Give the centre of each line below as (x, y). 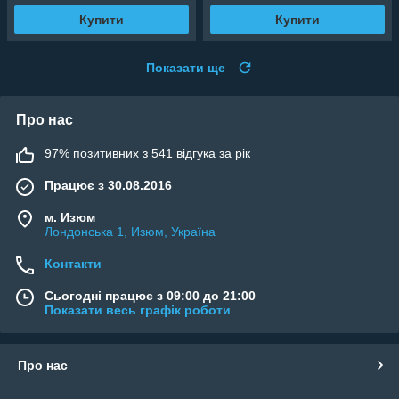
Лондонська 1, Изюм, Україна (130, 231)
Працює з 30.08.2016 (108, 185)
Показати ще (186, 67)
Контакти (73, 263)
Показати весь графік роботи (138, 309)
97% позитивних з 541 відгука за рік (147, 153)
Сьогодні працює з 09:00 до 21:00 (150, 295)
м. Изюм (70, 217)
